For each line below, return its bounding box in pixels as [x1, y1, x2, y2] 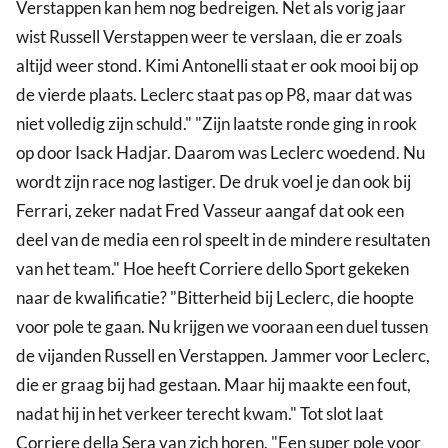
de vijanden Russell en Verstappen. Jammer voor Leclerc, [16, 345, 430, 367]
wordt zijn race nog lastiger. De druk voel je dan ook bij [16, 171, 411, 193]
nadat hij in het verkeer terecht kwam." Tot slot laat [16, 403, 383, 425]
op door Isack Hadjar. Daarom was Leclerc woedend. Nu [16, 142, 425, 164]
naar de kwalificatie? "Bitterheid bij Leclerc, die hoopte [16, 287, 414, 309]
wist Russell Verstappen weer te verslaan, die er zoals [16, 26, 402, 48]
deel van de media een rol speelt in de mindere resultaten [16, 229, 430, 251]
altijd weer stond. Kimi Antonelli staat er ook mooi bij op [16, 55, 418, 77]
